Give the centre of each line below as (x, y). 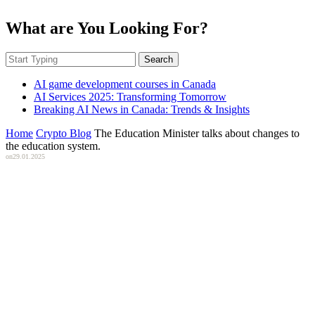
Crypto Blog (64, 133)
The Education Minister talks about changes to (197, 133)
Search (159, 59)
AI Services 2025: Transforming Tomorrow (130, 96)
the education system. (53, 146)
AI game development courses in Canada (125, 84)
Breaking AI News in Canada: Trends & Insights (142, 109)
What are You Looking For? (107, 28)
